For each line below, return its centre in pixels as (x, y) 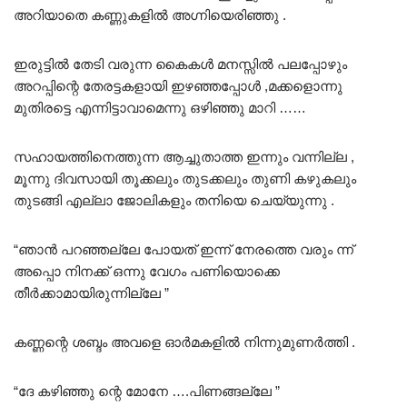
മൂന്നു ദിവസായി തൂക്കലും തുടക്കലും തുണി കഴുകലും (185, 179)
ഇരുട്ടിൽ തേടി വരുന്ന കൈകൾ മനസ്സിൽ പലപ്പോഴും (180, 65)
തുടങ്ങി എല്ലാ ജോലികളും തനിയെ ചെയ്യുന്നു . (174, 201)
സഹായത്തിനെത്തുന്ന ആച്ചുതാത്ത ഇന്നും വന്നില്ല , (184, 157)
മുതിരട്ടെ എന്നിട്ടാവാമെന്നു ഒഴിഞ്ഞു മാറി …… (160, 108)
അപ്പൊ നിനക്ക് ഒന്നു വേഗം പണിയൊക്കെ (147, 272)
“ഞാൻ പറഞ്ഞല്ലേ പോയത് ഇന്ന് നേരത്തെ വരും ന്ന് (184, 250)
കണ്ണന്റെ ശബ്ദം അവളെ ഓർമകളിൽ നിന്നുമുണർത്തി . (184, 342)
